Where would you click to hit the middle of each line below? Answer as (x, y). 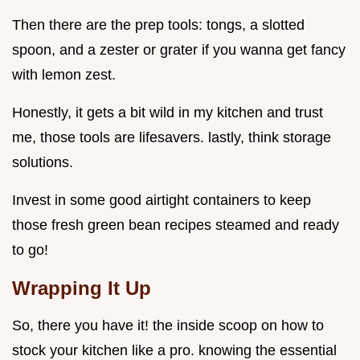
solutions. (43, 163)
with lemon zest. (64, 75)
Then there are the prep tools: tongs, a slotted (158, 25)
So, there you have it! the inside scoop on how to (168, 326)
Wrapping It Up (82, 288)
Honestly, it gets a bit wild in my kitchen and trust (168, 113)
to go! (30, 250)
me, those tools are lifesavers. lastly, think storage (172, 138)
